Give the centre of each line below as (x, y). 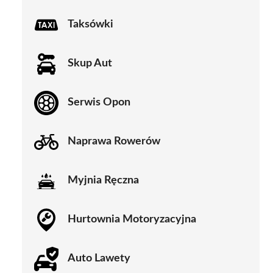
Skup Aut (90, 64)
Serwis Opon (99, 103)
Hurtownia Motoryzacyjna (132, 220)
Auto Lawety (99, 259)
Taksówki (90, 25)
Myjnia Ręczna (103, 181)
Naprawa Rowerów (114, 142)
